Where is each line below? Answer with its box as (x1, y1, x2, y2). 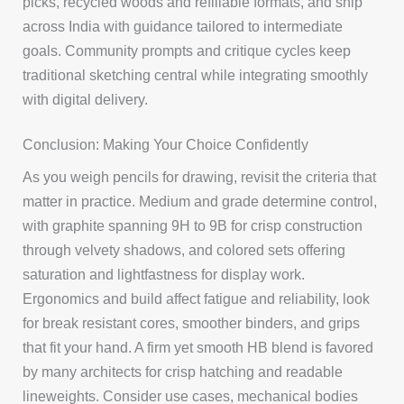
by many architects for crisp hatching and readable (23, 363, 344, 380)
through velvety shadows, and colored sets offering (23, 241, 346, 258)
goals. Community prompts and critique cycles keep (23, 41, 352, 59)
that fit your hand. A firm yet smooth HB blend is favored (23, 338, 374, 355)
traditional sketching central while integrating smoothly (23, 66, 369, 83)
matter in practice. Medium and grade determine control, (23, 192, 378, 209)
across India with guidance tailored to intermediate (23, 17, 344, 34)
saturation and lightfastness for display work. (23, 265, 306, 282)
